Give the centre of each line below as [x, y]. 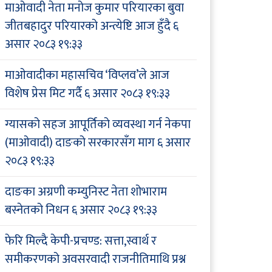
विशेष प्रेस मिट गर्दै [43, 94]
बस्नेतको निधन [37, 210]
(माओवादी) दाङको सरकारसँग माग [80, 143]
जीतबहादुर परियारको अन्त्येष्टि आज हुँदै [88, 26]
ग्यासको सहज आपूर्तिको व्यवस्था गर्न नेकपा [98, 125]
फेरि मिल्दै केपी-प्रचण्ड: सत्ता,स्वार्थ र [81, 241]
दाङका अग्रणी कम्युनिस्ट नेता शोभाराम [86, 192]
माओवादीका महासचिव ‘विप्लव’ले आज [87, 76]
